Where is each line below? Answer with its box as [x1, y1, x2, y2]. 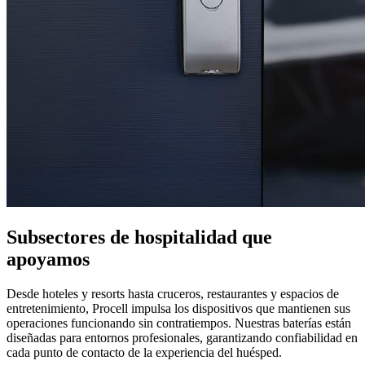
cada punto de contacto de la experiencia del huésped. [7, 345, 282, 360]
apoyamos [7, 248, 90, 270]
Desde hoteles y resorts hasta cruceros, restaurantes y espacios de [7, 287, 339, 301]
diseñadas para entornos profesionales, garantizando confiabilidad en [7, 331, 358, 345]
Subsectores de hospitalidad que [7, 226, 272, 248]
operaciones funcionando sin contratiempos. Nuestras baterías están [7, 316, 351, 331]
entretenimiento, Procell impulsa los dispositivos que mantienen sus [7, 301, 350, 316]
